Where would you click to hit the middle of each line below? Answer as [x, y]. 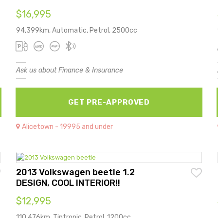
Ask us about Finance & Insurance [70, 70]
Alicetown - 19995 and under [68, 127]
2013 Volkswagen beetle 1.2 [76, 172]
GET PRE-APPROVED [109, 102]
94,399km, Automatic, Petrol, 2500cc [77, 30]
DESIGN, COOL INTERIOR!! [68, 183]
